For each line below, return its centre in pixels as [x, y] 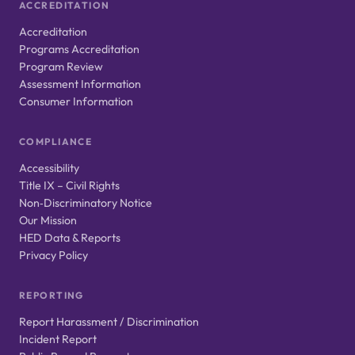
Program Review [61, 67]
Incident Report [58, 340]
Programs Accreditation [79, 50]
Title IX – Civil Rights [69, 186]
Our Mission [48, 221]
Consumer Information [76, 102]
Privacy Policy [53, 256]
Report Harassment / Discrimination [109, 322]
